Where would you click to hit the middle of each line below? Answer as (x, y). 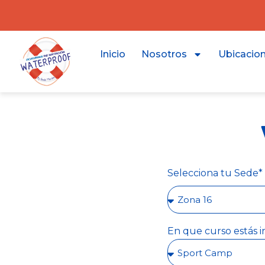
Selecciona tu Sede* (215, 173)
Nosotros (164, 54)
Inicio (112, 54)
